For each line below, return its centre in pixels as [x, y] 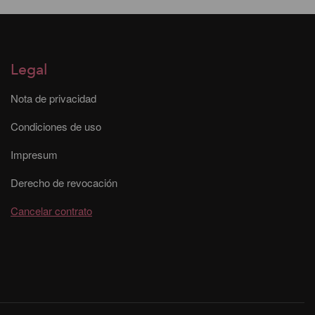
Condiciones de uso [56, 127]
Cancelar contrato [51, 211]
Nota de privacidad [53, 98]
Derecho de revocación [64, 183]
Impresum [34, 155]
